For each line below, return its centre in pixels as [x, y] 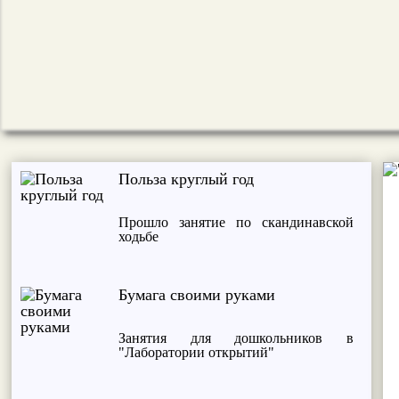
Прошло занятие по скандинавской [236, 222]
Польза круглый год [187, 179]
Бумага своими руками [197, 294]
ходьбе [139, 236]
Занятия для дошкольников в [236, 338]
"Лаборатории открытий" [197, 352]
